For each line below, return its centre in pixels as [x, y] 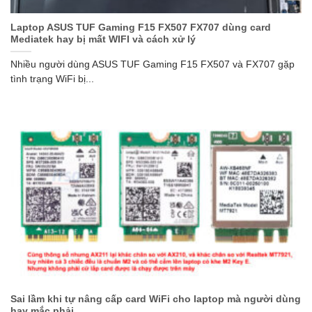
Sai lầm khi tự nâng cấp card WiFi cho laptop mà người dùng [156, 299]
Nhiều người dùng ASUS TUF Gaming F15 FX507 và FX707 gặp [153, 64]
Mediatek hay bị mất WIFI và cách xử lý [103, 39]
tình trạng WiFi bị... [52, 79]
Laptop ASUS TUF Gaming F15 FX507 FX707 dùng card [141, 27]
